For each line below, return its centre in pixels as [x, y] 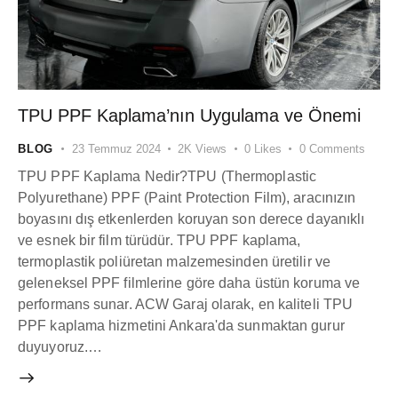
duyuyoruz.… [60, 346]
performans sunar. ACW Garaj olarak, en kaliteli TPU [186, 304]
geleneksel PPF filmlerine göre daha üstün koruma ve [189, 283]
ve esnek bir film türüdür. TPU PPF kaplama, [159, 240]
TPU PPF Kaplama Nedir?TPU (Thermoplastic [167, 176]
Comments [337, 149]
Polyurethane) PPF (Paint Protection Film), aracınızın [187, 197]
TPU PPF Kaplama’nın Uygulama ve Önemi [189, 116]
